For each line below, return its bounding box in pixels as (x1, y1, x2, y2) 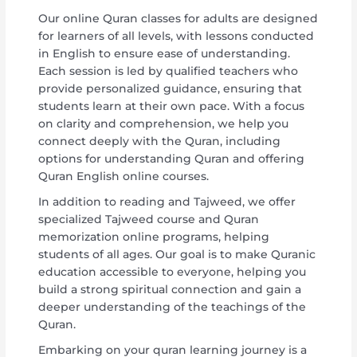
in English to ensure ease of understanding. (38, 46, 291, 60)
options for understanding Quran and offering (38, 151, 305, 165)
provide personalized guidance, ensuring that (38, 81, 303, 95)
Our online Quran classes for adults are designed (38, 11, 319, 25)
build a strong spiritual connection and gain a (38, 282, 302, 296)
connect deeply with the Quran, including (38, 134, 281, 147)
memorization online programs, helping (38, 229, 270, 243)
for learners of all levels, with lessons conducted (38, 29, 315, 42)
